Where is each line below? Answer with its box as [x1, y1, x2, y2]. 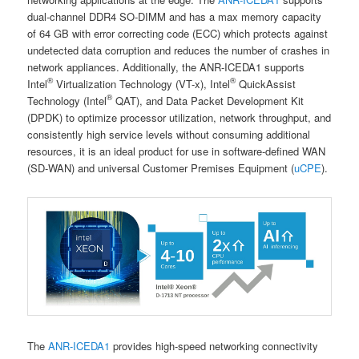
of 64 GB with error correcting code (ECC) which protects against [27, 25, 329, 41]
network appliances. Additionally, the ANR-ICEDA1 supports [27, 58, 305, 75]
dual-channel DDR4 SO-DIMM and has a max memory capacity [27, 8, 322, 24]
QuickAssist [236, 75, 296, 91]
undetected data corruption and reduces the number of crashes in [27, 42, 330, 58]
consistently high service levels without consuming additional [27, 126, 311, 142]
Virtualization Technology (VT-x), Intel [53, 75, 231, 91]
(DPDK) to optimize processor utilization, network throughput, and [27, 109, 332, 125]
